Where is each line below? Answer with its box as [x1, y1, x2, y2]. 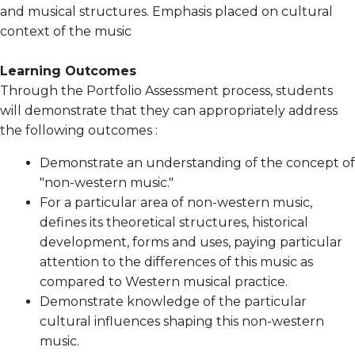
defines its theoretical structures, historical [40, 214, 308, 230]
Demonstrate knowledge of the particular [40, 293, 307, 309]
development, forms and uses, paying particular [40, 234, 342, 250]
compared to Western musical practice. [40, 273, 288, 289]
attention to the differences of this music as [40, 254, 313, 269]
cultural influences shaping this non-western [40, 313, 324, 329]
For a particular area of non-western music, [40, 194, 312, 210]
